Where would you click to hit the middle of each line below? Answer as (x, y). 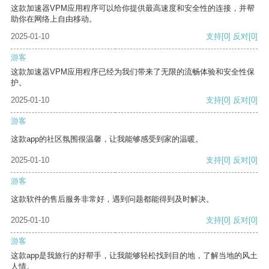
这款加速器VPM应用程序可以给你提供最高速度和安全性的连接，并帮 (133, 8)
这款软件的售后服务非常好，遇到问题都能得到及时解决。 (112, 199)
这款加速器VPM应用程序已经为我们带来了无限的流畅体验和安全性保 (133, 72)
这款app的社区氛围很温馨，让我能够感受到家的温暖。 (107, 139)
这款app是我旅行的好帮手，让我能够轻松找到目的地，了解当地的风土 (134, 256)
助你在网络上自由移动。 (54, 19)
